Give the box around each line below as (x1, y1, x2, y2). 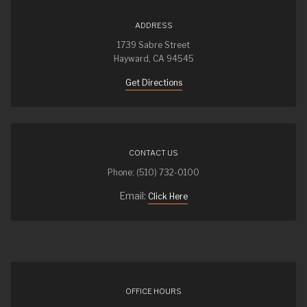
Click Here (148, 191, 188, 201)
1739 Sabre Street (117, 40, 190, 50)
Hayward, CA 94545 (113, 53, 194, 64)
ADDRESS (134, 21, 173, 30)
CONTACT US (129, 148, 178, 158)
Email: (119, 190, 148, 201)
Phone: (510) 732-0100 (108, 167, 199, 177)
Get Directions (125, 77, 182, 88)
